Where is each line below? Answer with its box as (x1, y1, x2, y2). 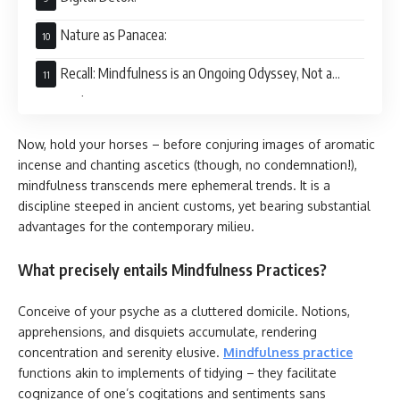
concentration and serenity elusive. (18, 345, 223, 360)
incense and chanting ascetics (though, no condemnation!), (18, 157, 357, 172)
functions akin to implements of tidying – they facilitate (18, 365, 337, 380)
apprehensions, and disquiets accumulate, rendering (18, 324, 317, 339)
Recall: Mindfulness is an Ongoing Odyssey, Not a (61, 63, 332, 82)
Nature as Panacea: (61, 25, 167, 44)
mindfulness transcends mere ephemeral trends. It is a (18, 178, 330, 193)
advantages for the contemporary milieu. (18, 219, 254, 234)
